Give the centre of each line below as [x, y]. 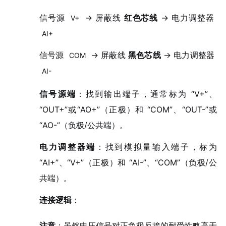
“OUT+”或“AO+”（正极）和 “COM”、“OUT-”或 [128, 110]
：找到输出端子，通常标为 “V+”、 [147, 94]
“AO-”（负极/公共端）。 [83, 125]
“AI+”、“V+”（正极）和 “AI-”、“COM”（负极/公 [128, 163]
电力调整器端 [67, 147]
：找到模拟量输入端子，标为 [156, 147]
